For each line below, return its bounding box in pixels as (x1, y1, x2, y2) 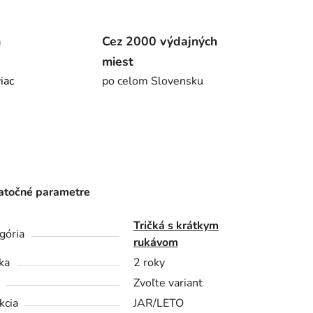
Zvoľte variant (133, 275, 203, 291)
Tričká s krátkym (133, 218, 219, 234)
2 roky (133, 255, 165, 271)
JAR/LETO (133, 296, 184, 312)
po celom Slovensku (101, 73, 203, 89)
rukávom (133, 235, 178, 251)
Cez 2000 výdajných (101, 32, 217, 50)
